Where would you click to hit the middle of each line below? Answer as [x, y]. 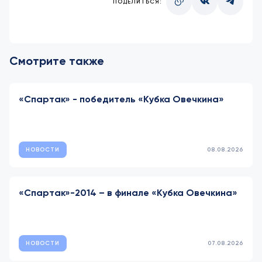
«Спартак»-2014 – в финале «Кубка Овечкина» [128, 193]
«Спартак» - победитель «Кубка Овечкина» [121, 99]
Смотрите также [57, 61]
